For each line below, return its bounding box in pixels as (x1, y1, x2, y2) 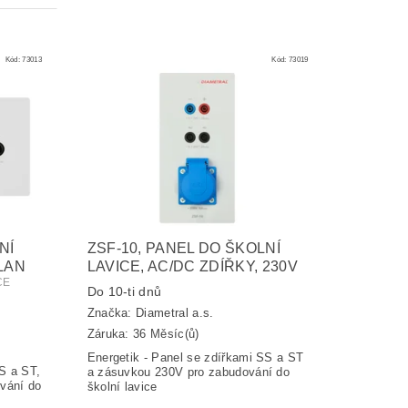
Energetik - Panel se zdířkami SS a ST (87, 350, 304, 364)
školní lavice (87, 379, 158, 393)
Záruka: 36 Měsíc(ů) (87, 326, 199, 341)
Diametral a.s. (136, 306, 214, 321)
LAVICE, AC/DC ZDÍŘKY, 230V (87, 258, 298, 274)
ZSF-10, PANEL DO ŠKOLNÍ (87, 240, 280, 256)
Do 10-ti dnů (87, 283, 162, 299)
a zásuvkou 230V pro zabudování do (87, 364, 291, 379)
